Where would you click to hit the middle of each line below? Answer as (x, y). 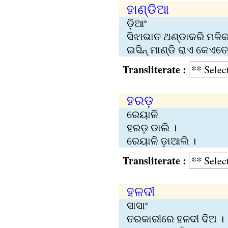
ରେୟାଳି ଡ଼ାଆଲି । (161, 141)
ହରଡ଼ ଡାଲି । (151, 127)
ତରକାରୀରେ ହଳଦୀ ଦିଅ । (175, 219)
